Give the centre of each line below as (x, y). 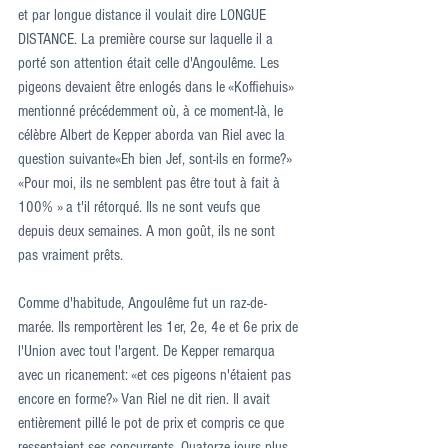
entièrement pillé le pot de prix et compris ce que (153, 423)
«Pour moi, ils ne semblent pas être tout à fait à (151, 183)
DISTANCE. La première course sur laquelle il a (147, 39)
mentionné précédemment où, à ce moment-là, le (152, 111)
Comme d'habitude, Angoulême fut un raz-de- (142, 303)
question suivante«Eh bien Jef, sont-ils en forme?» (156, 159)
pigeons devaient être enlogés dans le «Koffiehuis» (157, 87)
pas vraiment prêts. (70, 255)
